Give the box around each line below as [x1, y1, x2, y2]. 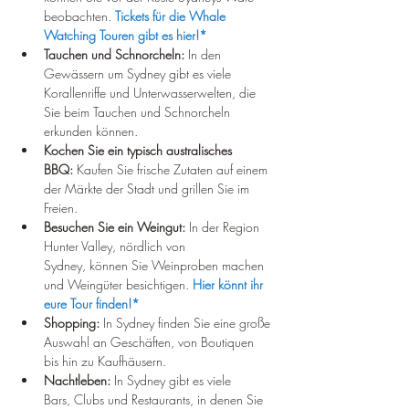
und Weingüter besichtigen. [44, 276, 193, 293]
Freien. [44, 199, 78, 216]
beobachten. [44, 7, 115, 25]
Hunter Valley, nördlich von [44, 237, 189, 255]
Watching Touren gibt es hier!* [44, 26, 207, 44]
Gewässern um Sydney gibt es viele [44, 65, 235, 82]
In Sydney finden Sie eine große [100, 314, 274, 331]
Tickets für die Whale [115, 7, 229, 25]
